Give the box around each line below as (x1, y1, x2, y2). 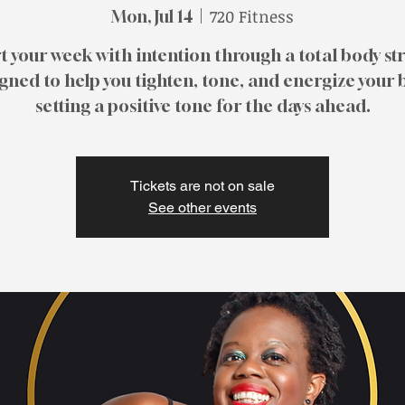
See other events (148, 199, 257, 217)
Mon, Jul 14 (111, 6, 193, 27)
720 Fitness (210, 5, 294, 28)
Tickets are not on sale (130, 177, 275, 195)
